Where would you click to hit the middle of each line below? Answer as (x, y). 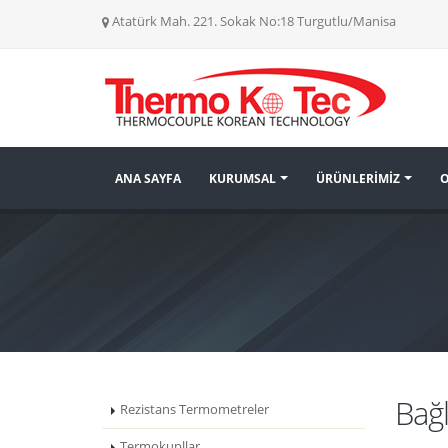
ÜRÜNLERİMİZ (358, 178)
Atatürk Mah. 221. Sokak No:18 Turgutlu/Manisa (254, 21)
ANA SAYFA (148, 178)
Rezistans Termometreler (194, 409)
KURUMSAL (242, 178)
